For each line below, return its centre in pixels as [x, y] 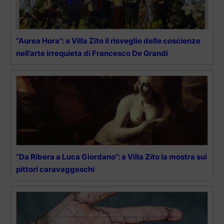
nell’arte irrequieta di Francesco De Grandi [92, 53]
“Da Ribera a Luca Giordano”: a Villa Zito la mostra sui [111, 157]
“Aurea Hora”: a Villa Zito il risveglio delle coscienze [108, 41]
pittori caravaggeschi [55, 169]
